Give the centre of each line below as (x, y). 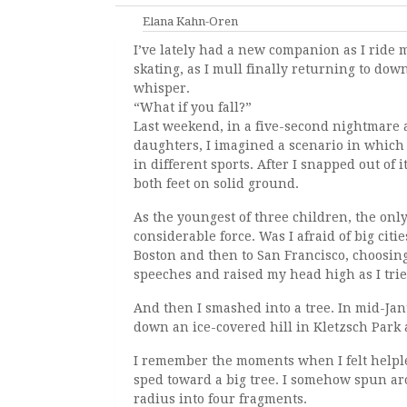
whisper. (162, 88)
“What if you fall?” (193, 107)
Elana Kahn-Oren (190, 21)
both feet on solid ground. (216, 183)
